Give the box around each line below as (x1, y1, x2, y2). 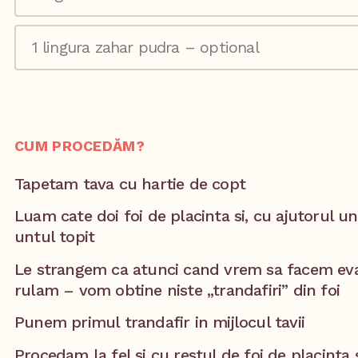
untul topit (14, 227, 95, 247)
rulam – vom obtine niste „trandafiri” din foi (14, 280, 340, 300)
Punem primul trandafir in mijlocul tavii (14, 312, 304, 332)
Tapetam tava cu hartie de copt (14, 173, 245, 193)
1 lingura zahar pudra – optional (31, 38, 259, 58)
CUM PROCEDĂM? (14, 137, 145, 154)
